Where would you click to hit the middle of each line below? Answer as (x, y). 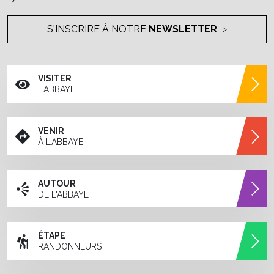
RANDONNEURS (69, 247)
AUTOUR (57, 183)
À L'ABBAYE (60, 142)
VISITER (54, 79)
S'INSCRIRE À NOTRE (98, 29)
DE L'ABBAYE (63, 194)
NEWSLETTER (183, 29)
